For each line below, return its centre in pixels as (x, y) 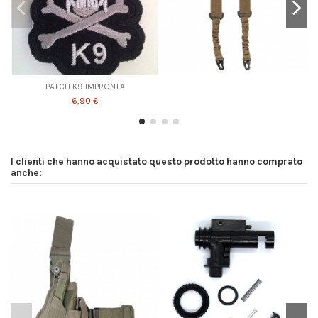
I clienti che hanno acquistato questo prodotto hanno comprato (157, 161)
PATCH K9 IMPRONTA (85, 86)
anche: (26, 173)
